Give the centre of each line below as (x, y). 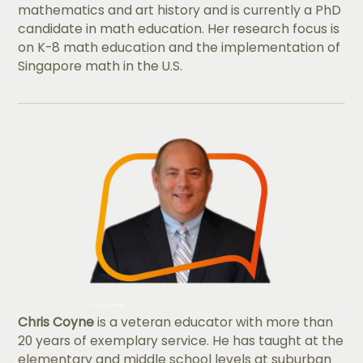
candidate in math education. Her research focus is (179, 29)
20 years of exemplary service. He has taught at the (181, 340)
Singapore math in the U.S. (100, 66)
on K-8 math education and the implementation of (179, 48)
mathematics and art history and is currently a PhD (180, 11)
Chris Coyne (56, 322)
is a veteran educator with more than (214, 322)
